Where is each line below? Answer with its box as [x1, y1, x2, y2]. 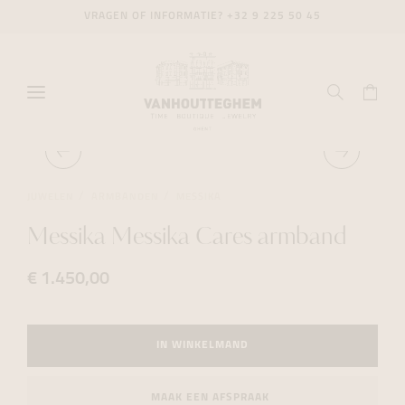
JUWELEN [27, 192, 74, 202]
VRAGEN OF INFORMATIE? [84, 11, 227, 22]
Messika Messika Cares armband [27, 226, 347, 250]
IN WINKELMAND [156, 340, 249, 351]
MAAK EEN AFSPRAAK [150, 391, 269, 403]
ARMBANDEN [91, 192, 159, 202]
